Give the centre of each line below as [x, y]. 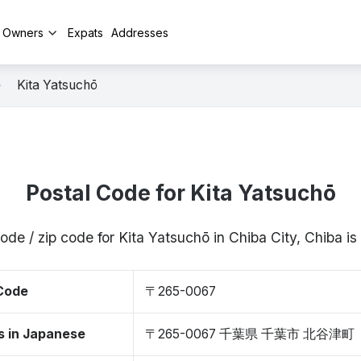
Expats [85, 32]
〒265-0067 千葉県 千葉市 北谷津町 [250, 334]
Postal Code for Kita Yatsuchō [180, 193]
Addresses [140, 32]
